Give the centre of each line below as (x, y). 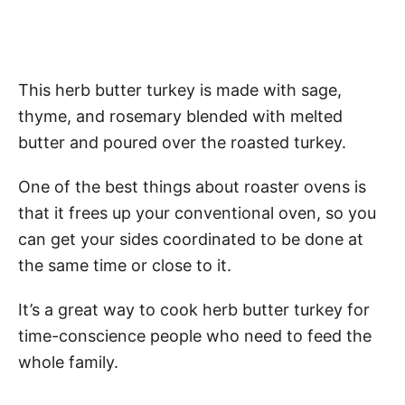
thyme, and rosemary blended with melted (180, 116)
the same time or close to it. (125, 265)
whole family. (68, 362)
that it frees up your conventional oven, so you (197, 213)
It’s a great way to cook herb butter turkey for (194, 310)
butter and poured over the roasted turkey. (182, 142)
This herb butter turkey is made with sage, (180, 90)
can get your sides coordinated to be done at (191, 239)
